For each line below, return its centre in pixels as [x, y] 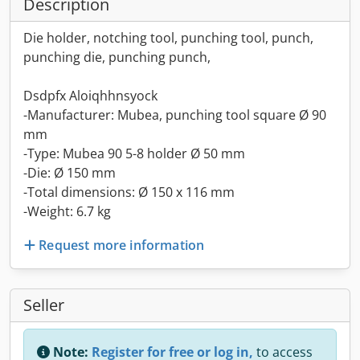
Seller [44, 305]
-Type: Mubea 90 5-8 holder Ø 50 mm [134, 153]
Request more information [122, 245]
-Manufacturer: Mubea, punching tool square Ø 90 [175, 115]
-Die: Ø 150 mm [70, 173]
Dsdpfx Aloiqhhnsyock [90, 96]
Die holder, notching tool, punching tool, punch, [168, 38]
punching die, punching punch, [117, 57]
